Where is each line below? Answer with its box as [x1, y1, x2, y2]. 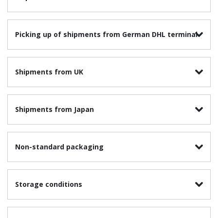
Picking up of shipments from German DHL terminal [15, 30, 198, 39]
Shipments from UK [15, 67, 83, 77]
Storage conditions [15, 180, 82, 189]
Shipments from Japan [15, 105, 94, 114]
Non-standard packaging [15, 142, 106, 152]
